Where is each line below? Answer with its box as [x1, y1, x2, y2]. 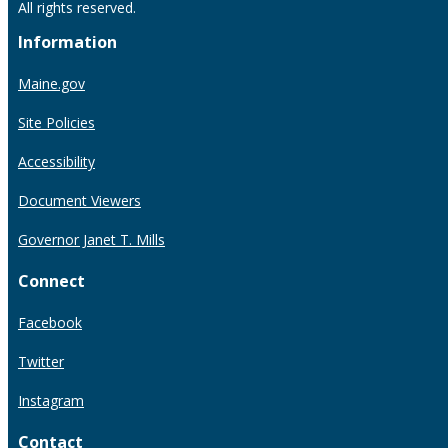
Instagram [18, 391, 84, 411]
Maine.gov [18, 74, 85, 94]
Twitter [18, 352, 64, 372]
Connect [18, 270, 85, 293]
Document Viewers [18, 191, 141, 211]
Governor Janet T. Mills [18, 230, 165, 250]
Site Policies [18, 113, 95, 133]
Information [18, 31, 117, 54]
